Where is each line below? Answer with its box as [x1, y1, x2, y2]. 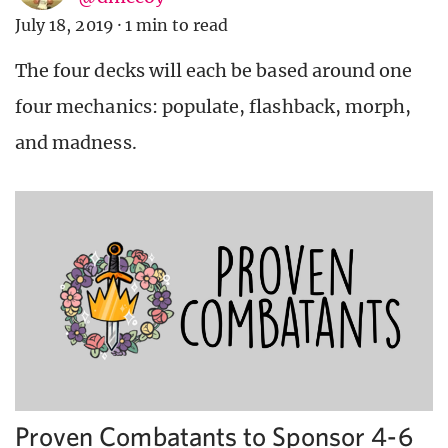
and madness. [15, 131, 137, 155]
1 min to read [124, 15, 229, 36]
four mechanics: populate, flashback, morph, [15, 95, 412, 119]
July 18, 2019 [15, 15, 114, 36]
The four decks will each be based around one [15, 59, 413, 83]
